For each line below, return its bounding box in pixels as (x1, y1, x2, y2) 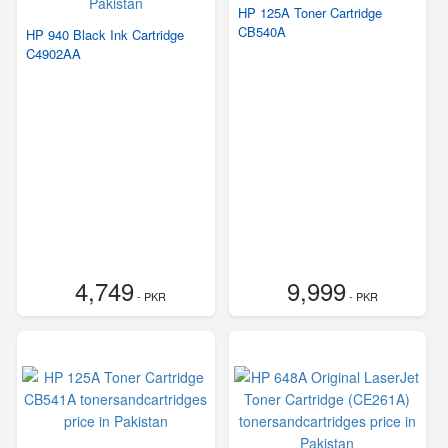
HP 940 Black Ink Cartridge (26, 25, 184, 45)
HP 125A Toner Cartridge (237, 3, 382, 23)
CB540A (237, 22, 286, 42)
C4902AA (26, 44, 81, 64)
